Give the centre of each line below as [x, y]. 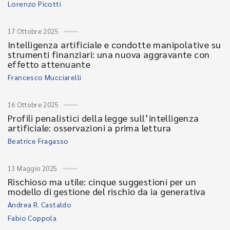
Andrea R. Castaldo [40, 204]
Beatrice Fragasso [38, 141]
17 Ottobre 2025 [33, 31]
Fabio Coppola [32, 218]
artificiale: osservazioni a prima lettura [90, 128]
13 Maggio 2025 [33, 168]
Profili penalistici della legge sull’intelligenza [103, 118]
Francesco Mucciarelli [45, 77]
